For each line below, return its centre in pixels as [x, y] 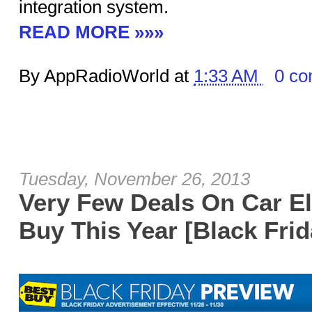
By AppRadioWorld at [106, 76]
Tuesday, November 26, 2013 [134, 179]
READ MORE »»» [91, 32]
